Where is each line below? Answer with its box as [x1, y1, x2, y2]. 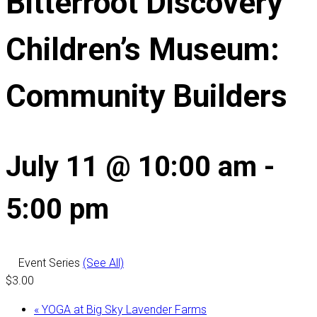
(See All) [83, 256, 124, 270]
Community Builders [6, 78, 287, 115]
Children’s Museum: [6, 31, 279, 69]
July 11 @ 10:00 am [6, 149, 257, 183]
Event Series [18, 256, 83, 270]
